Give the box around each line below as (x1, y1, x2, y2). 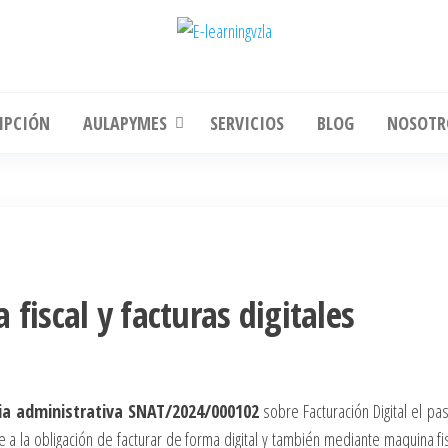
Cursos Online (224, 46, 295, 67)
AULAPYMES (83, 111, 167, 135)
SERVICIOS (210, 111, 284, 135)
